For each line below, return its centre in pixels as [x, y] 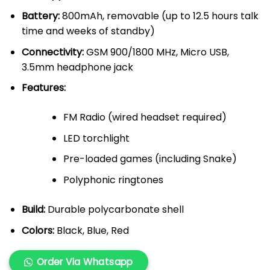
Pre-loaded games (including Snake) [150, 159]
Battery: [40, 16]
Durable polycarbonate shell [114, 209]
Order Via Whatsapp [85, 262]
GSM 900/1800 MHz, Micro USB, [156, 52]
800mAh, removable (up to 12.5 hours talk [159, 16]
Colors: [38, 230]
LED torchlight [96, 138]
